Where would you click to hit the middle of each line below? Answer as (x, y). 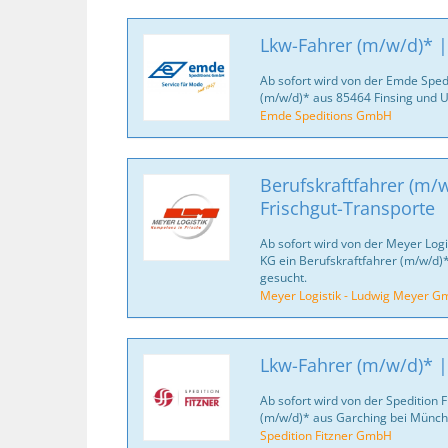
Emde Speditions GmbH (325, 115)
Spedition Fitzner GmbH (325, 435)
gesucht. (283, 277)
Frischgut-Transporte (347, 208)
